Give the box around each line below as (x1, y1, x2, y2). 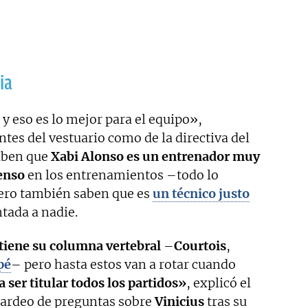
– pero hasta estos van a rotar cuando (11, 256, 236, 273)
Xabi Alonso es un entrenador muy (51, 148, 260, 165)
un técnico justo (153, 186, 250, 202)
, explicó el (186, 275, 251, 291)
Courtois (174, 238, 226, 254)
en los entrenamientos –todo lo (25, 167, 219, 184)
